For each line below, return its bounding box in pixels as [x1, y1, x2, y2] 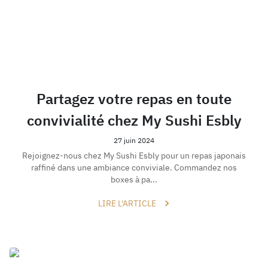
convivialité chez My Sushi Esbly [26, 110, 242, 130]
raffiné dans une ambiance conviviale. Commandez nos [31, 162, 237, 173]
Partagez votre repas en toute [36, 89, 232, 108]
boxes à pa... [111, 174, 157, 185]
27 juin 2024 [114, 135, 154, 145]
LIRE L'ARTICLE [98, 198, 156, 209]
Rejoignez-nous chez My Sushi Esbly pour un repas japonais [22, 150, 246, 162]
